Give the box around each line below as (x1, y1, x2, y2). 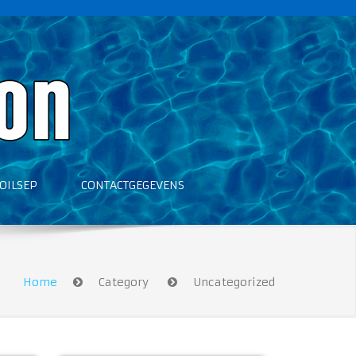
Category (99, 275, 152, 289)
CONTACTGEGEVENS (81, 178, 184, 192)
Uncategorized (193, 275, 275, 289)
